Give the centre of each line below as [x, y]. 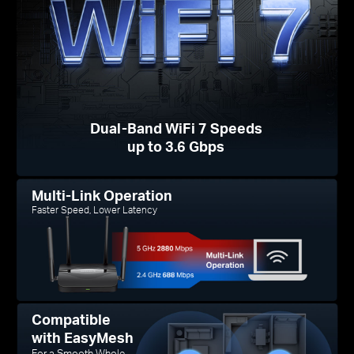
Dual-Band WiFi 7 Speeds [176, 128]
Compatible [72, 319]
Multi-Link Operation [102, 195]
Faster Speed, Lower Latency [95, 210]
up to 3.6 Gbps [176, 146]
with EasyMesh [83, 337]
